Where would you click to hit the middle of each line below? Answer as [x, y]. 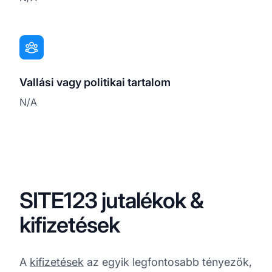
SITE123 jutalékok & [111, 200]
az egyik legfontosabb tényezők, [168, 262]
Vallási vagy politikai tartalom [95, 82]
